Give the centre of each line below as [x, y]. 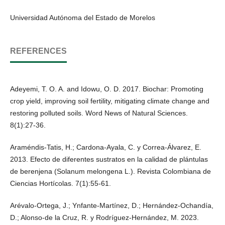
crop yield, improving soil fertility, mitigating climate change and [110, 101]
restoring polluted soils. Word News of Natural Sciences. [99, 113]
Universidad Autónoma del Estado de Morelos [83, 17]
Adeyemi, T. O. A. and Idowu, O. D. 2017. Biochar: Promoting [107, 89]
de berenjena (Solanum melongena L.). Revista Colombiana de [110, 171]
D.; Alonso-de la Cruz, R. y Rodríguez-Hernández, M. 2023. [104, 217]
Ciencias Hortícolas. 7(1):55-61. [61, 183]
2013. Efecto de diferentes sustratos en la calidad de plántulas [109, 159]
